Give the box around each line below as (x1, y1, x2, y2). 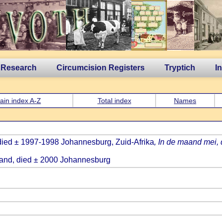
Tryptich (165, 63, 195, 72)
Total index (97, 97, 131, 105)
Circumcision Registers (56, 63, 145, 72)
